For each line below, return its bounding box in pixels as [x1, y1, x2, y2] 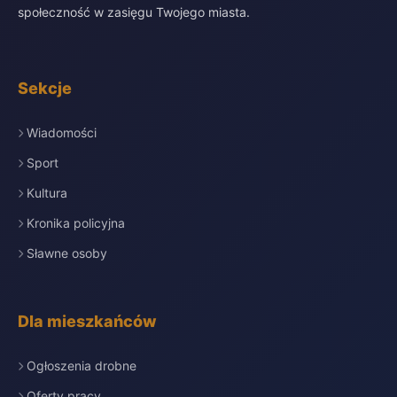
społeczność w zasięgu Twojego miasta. [18, 4, 250, 19]
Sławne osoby [27, 245, 107, 261]
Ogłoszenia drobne [27, 358, 136, 373]
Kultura [27, 185, 67, 200]
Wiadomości [27, 125, 97, 140]
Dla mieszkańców [18, 312, 157, 331]
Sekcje [18, 79, 72, 97]
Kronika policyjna [27, 215, 125, 230]
